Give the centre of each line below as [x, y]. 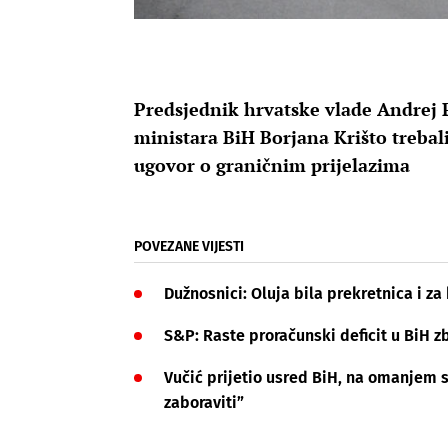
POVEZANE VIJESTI [189, 247]
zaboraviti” [204, 403]
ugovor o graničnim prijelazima [272, 165]
